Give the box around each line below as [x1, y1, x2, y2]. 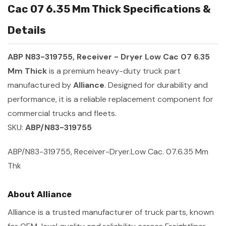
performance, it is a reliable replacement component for [8, 93, 213, 104]
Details [8, 23, 46, 36]
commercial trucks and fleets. [8, 107, 117, 119]
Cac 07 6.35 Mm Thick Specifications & [8, 2, 211, 15]
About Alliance [8, 189, 72, 199]
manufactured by [8, 79, 73, 90]
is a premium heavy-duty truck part [47, 65, 181, 76]
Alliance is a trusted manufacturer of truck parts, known [8, 206, 214, 217]
